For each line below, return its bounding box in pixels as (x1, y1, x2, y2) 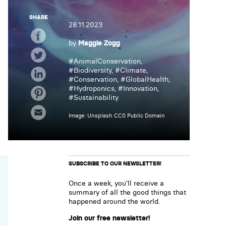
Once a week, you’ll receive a (69, 179, 164, 188)
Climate (120, 66, 146, 75)
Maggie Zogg (78, 38, 120, 48)
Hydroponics (74, 84, 115, 93)
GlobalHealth (126, 75, 168, 84)
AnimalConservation (74, 56, 141, 66)
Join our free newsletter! (69, 213, 150, 223)
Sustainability (74, 93, 119, 102)
